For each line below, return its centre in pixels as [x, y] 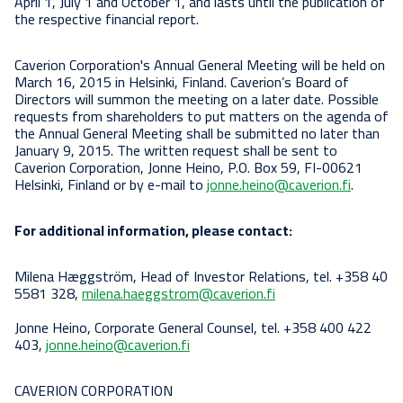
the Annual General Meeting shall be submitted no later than [197, 133]
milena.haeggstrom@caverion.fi [179, 293]
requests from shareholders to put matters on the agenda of [201, 116]
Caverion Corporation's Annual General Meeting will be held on [200, 64]
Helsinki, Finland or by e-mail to [111, 184]
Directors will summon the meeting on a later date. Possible [197, 99]
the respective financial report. [107, 18]
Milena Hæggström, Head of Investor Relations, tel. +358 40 [201, 276]
